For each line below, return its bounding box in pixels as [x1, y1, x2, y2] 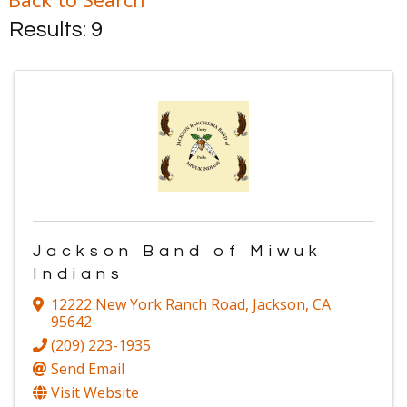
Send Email [51, 359, 124, 380]
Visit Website [51, 382, 139, 403]
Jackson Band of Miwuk [33, 242, 323, 260]
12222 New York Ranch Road [51, 294, 245, 315]
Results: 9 [9, 17, 103, 41]
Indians [33, 264, 124, 283]
